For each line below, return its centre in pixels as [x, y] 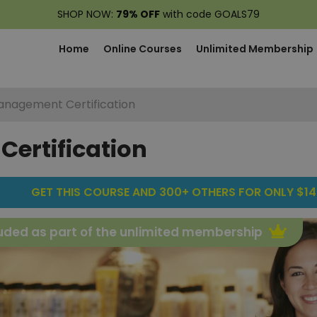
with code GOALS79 [210, 14]
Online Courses [143, 49]
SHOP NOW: [87, 14]
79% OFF [138, 14]
